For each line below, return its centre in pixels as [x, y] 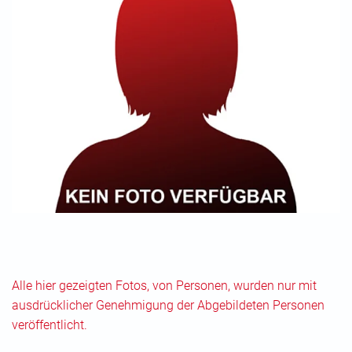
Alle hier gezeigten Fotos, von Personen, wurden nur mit [164, 285]
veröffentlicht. [49, 324]
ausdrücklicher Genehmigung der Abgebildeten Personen [168, 305]
